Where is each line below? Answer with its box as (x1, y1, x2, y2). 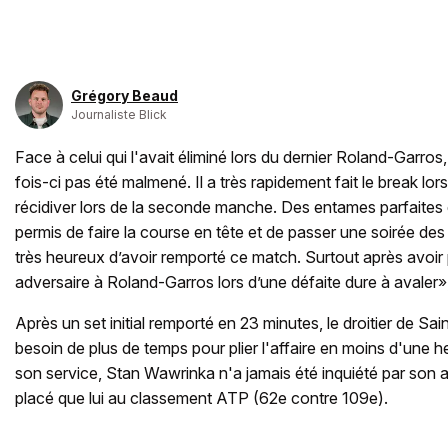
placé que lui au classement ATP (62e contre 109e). (15, 388, 388, 409)
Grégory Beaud (71, 87, 178, 105)
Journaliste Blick (71, 107, 167, 123)
